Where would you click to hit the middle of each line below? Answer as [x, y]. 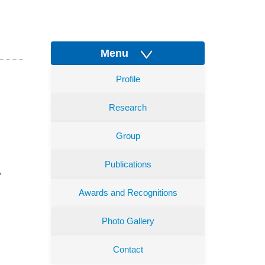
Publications [128, 164]
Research [128, 107]
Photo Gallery [128, 221]
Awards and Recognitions [128, 193]
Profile [128, 79]
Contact [128, 249]
